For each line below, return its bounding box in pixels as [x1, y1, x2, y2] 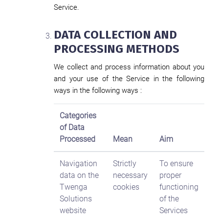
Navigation [60, 159, 97, 168]
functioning [159, 182, 198, 192]
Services [159, 206, 188, 215]
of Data [60, 123, 85, 132]
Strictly [113, 159, 136, 168]
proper [159, 171, 181, 180]
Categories [60, 111, 96, 120]
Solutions [60, 194, 92, 203]
